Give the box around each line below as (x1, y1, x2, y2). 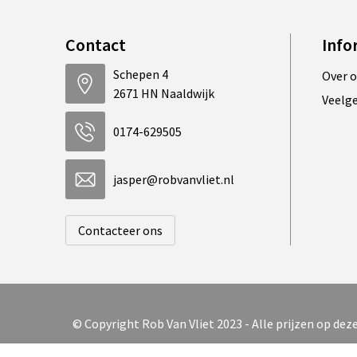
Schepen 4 (112, 66, 168, 83)
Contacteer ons (77, 222, 163, 239)
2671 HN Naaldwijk (112, 85, 214, 102)
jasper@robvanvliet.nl (112, 171, 234, 188)
